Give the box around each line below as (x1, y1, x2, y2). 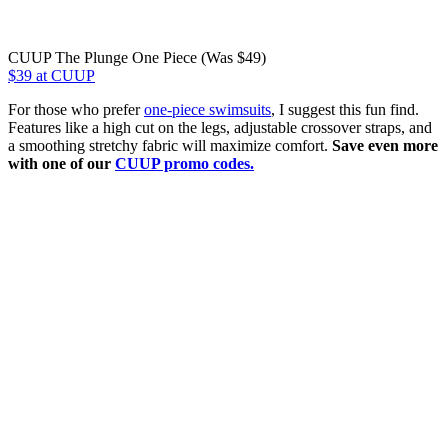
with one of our (8, 155, 115, 173)
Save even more (332, 137, 438, 155)
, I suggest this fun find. (271, 101, 419, 119)
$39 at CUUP (8, 67, 95, 85)
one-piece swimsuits (144, 101, 271, 119)
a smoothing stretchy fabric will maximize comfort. (8, 137, 332, 155)
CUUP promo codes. (115, 155, 254, 173)
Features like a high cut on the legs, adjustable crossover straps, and (8, 119, 432, 137)
